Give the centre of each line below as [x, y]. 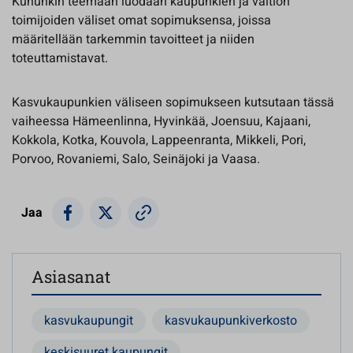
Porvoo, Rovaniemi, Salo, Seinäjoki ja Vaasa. [136, 159]
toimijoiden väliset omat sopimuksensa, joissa [141, 20]
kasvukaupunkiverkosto [231, 321]
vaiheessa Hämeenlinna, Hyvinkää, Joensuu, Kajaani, [161, 121]
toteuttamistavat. [61, 58]
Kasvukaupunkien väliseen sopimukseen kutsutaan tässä [173, 102]
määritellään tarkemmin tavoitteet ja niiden [133, 39]
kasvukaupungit [89, 321]
